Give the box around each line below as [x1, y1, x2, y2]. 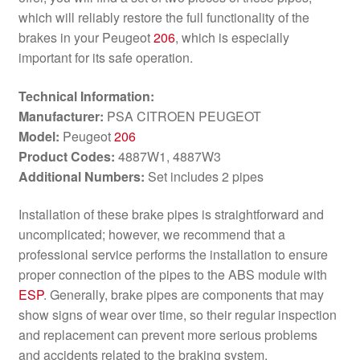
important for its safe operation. [18, 47, 193, 67]
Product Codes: [18, 146, 115, 166]
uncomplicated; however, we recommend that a [18, 225, 285, 244]
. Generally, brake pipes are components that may [43, 285, 324, 305]
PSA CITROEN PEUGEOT [103, 106, 261, 125]
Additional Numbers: [18, 166, 145, 186]
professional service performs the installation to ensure [18, 245, 328, 264]
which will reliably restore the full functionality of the [18, 7, 309, 27]
